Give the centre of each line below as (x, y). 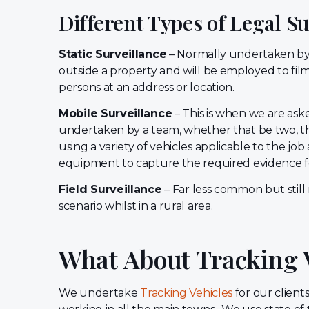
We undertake (100, 292)
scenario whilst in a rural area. (137, 206)
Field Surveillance (110, 190)
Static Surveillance (113, 54)
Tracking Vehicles (187, 292)
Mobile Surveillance (116, 114)
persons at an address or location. (148, 87)
